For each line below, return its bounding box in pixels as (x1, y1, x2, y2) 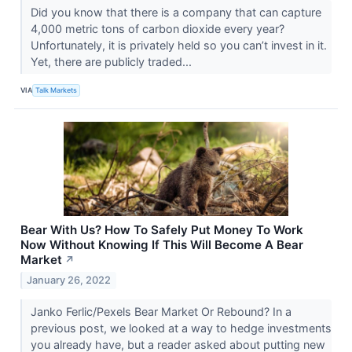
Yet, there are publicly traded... (30, 55, 195, 69)
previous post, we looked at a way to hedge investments (30, 321, 332, 335)
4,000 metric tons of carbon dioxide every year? (30, 22, 284, 36)
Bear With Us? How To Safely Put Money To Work (20, 222, 303, 238)
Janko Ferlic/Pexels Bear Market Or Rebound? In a (30, 304, 291, 318)
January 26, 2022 (27, 273, 112, 286)
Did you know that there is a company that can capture (30, 5, 321, 20)
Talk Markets (35, 85, 78, 94)
